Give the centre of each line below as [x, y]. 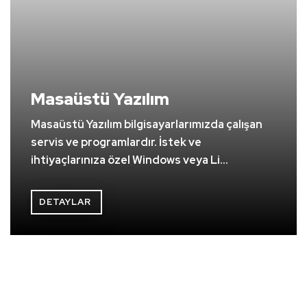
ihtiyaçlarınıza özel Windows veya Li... [130, 160]
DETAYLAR [65, 202]
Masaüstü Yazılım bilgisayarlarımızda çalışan [147, 125]
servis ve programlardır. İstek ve [116, 143]
